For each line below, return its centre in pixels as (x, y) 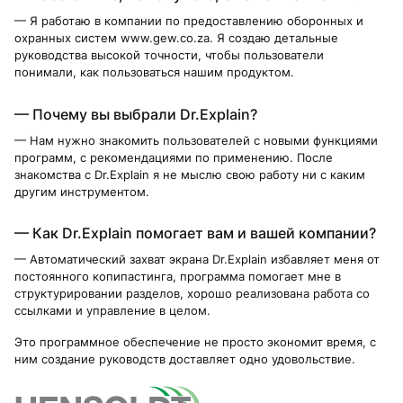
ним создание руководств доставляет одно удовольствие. (185, 358)
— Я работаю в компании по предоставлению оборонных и (189, 21)
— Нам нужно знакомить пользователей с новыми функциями (196, 140)
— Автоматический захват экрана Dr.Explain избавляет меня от (197, 259)
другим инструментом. (82, 191)
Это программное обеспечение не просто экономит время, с (195, 341)
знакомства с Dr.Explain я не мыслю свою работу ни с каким (190, 174)
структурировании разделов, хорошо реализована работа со (192, 293)
